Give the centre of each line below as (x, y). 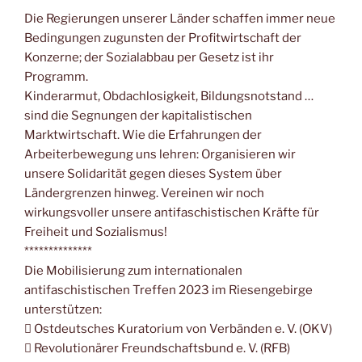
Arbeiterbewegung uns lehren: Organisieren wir (160, 154)
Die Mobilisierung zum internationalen (133, 270)
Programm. (56, 76)
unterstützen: (63, 309)
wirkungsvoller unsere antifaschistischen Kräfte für (172, 212)
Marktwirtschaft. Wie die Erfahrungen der (143, 135)
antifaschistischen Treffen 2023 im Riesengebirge (168, 290)
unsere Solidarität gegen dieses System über (153, 173)
